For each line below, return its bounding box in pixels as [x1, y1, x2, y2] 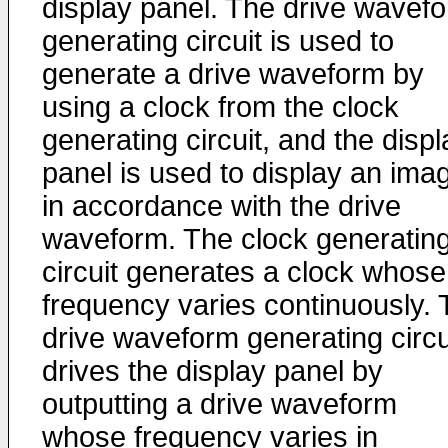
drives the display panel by [42, 355, 383, 387]
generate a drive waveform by [42, 58, 424, 90]
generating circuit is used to [42, 25, 394, 57]
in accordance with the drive [42, 190, 401, 222]
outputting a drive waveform [42, 388, 397, 420]
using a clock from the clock [42, 91, 399, 123]
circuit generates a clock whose [42, 256, 446, 288]
